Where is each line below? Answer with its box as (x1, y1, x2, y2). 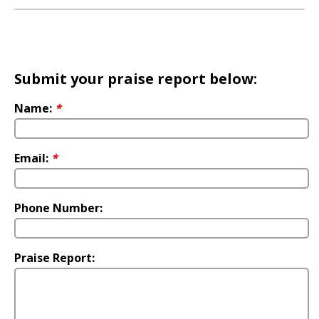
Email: (14, 150, 51, 166)
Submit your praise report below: (14, 69, 257, 88)
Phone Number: (14, 200, 103, 216)
